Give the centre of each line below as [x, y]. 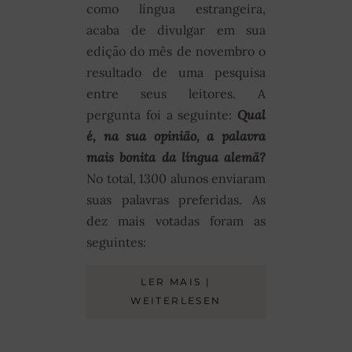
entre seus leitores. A [176, 93]
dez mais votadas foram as [176, 220]
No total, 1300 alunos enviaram [176, 178]
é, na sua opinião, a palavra [176, 136]
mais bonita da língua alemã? [176, 157]
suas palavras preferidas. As [176, 199]
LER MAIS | [176, 281]
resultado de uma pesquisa [176, 72]
